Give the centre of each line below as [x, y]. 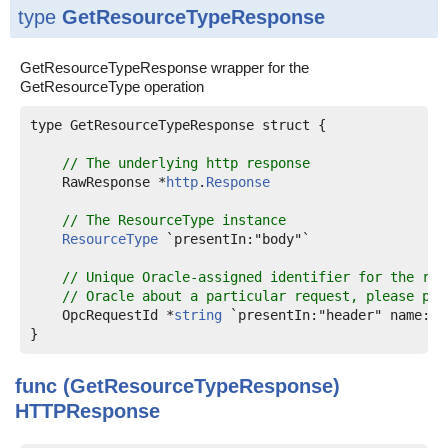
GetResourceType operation [112, 86]
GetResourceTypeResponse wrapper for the [164, 67]
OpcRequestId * [102, 315]
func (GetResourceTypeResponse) [177, 386]
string [198, 315]
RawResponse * [98, 182]
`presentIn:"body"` [234, 239]
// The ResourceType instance [174, 220]
